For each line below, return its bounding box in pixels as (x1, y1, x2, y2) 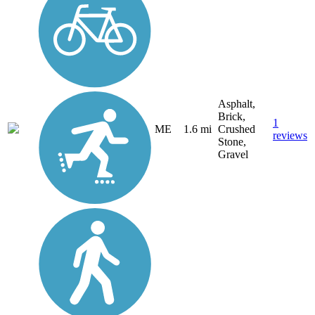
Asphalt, (218, 97, 255, 110)
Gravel (218, 148, 248, 160)
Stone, (218, 135, 246, 148)
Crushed (218, 122, 255, 135)
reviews (273, 129, 307, 141)
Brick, (218, 110, 245, 122)
